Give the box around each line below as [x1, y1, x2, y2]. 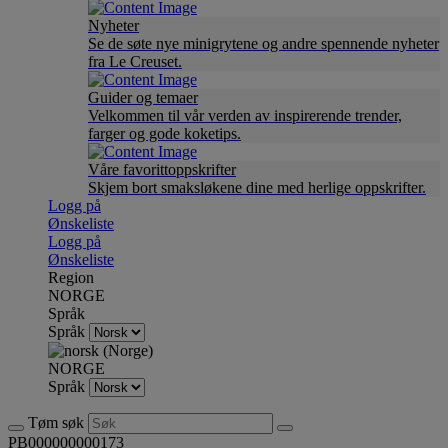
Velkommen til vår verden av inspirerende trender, [88, 107, 402, 124]
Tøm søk [28, 414, 88, 431]
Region [48, 269, 94, 286]
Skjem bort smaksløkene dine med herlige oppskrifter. [88, 179, 426, 196]
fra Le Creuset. [88, 53, 182, 70]
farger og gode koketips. [88, 125, 241, 142]
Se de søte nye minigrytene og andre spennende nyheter [88, 35, 439, 52]
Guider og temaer [88, 89, 198, 106]
